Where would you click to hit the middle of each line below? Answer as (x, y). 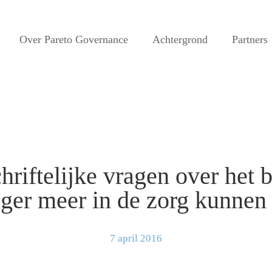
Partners (250, 39)
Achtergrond (180, 39)
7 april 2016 (136, 238)
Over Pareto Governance (74, 39)
